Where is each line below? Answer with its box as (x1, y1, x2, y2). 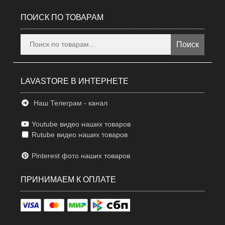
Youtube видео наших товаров (29, 120, 131, 128)
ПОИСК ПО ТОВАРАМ (21, 13, 104, 22)
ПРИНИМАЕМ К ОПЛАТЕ (21, 175, 117, 184)
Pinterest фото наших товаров (29, 152, 130, 160)
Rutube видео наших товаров (31, 131, 128, 139)
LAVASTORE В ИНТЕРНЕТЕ (21, 77, 129, 85)
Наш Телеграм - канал (29, 99, 107, 107)
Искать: (20, 35, 45, 43)
